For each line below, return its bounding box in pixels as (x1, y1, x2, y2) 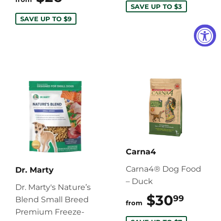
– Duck (126, 176, 153, 186)
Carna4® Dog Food (126, 164, 201, 174)
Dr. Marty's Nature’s (15, 182, 91, 192)
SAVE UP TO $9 (20, 14, 72, 23)
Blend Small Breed (15, 194, 89, 204)
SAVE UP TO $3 (131, 2, 182, 10)
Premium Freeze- (15, 207, 84, 217)
